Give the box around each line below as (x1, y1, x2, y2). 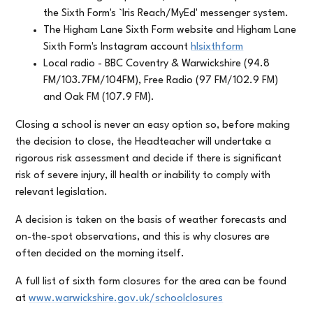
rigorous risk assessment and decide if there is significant (15, 154, 282, 165)
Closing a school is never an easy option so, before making (15, 120, 291, 131)
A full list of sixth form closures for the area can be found (15, 277, 287, 288)
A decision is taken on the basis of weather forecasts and (15, 215, 287, 226)
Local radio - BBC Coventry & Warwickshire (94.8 (43, 59, 270, 70)
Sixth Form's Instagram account (43, 42, 191, 53)
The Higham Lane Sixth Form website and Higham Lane (43, 25, 297, 36)
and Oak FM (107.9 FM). (43, 92, 155, 103)
